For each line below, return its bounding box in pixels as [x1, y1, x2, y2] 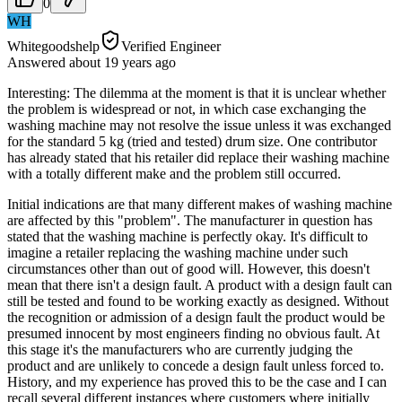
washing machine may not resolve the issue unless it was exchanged [7, 117, 391, 133]
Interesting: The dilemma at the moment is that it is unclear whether [7, 84, 386, 100]
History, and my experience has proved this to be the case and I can [7, 373, 387, 389]
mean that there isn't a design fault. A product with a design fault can [7, 276, 392, 293]
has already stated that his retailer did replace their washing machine [7, 149, 389, 165]
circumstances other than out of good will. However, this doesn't [7, 260, 370, 276]
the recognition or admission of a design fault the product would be [7, 309, 385, 325]
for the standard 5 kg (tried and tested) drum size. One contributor [7, 133, 377, 149]
